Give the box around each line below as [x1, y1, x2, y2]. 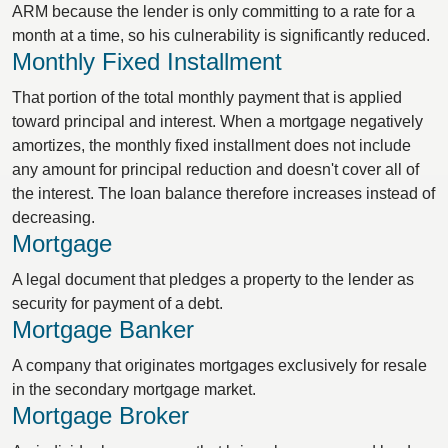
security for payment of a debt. [12, 295, 223, 312]
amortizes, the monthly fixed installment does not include [12, 137, 411, 154]
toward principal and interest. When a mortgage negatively [12, 113, 423, 130]
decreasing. [12, 209, 95, 226]
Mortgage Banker [12, 316, 194, 343]
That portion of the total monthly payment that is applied [12, 89, 402, 106]
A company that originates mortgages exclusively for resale [12, 357, 427, 374]
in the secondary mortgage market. [12, 381, 256, 398]
